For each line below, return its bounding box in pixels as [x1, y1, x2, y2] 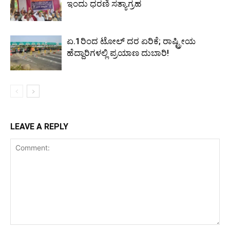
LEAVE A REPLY [10, 121, 68, 131]
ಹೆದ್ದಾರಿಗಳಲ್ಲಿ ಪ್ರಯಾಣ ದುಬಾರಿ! [67, 47, 169, 58]
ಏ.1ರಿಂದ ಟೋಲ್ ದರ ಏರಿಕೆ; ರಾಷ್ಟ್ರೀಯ [67, 35, 196, 46]
